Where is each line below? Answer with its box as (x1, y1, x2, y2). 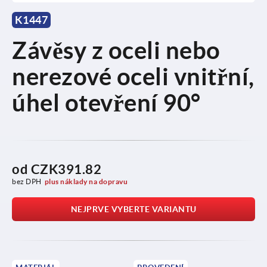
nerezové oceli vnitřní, (12, 63, 254, 90)
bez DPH (12, 177, 42, 185)
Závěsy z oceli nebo (12, 36, 221, 64)
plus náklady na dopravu (44, 177, 128, 185)
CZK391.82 (30, 161, 101, 176)
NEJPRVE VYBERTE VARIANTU (70, 204, 197, 214)
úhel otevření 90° (12, 89, 201, 116)
